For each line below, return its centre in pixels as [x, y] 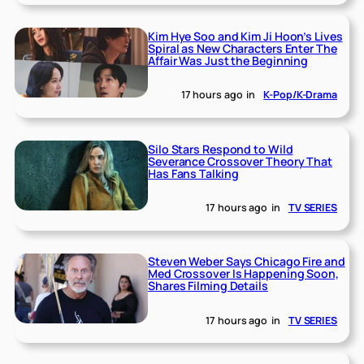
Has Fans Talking [193, 173]
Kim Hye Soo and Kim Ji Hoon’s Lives [245, 36]
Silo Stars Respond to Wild [221, 149]
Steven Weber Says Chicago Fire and [247, 262]
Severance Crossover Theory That [240, 161]
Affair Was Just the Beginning [228, 60]
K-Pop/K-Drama [300, 95]
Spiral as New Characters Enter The [243, 48]
